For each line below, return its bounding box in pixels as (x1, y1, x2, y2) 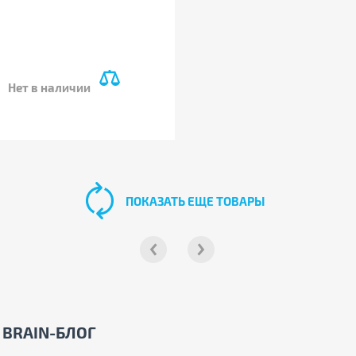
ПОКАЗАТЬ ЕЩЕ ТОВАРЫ (126, 194, 265, 208)
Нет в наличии (8, 80, 91, 95)
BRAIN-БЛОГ (2, 323, 96, 342)
